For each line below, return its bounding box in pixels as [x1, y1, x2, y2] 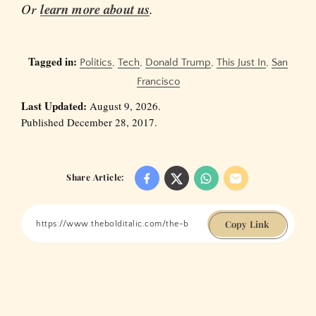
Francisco [136, 75, 180, 88]
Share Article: [66, 171, 124, 183]
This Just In [217, 56, 266, 69]
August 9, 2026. [87, 99, 161, 114]
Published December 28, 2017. [21, 115, 157, 130]
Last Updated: [21, 98, 87, 114]
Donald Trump [145, 56, 211, 69]
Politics [80, 56, 112, 69]
